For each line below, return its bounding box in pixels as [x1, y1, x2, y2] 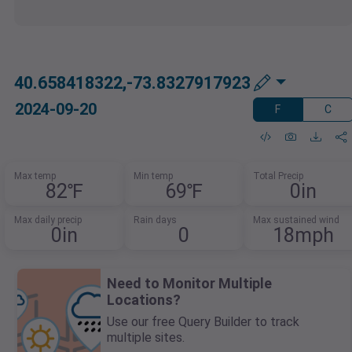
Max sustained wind [252, 214, 339, 226]
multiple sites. [107, 330, 185, 346]
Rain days [134, 214, 177, 226]
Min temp [134, 170, 173, 182]
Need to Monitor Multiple [107, 275, 272, 292]
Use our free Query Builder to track [107, 314, 299, 330]
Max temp [14, 170, 57, 182]
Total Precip [252, 170, 303, 182]
